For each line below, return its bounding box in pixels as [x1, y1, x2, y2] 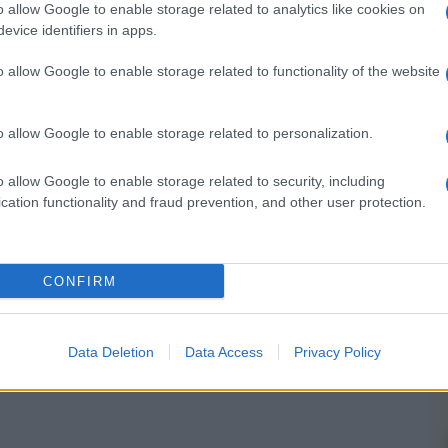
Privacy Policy [293, 344, 381, 360]
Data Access [184, 344, 263, 360]
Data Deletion [67, 344, 154, 360]
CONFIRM [42, 273, 117, 289]
